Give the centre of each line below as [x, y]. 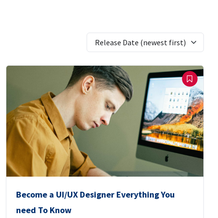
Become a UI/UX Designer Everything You [95, 195]
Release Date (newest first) [140, 43]
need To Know [44, 210]
